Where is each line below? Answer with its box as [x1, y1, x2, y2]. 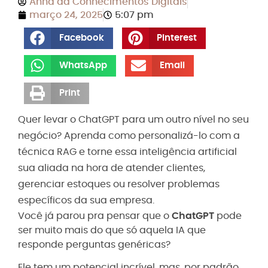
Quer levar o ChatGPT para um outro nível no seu [18, 115, 249, 125]
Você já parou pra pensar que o [18, 211, 172, 221]
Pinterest [157, 33, 197, 43]
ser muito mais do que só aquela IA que [18, 226, 206, 236]
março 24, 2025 [29, 10, 103, 20]
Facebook [59, 33, 104, 43]
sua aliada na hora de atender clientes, [18, 163, 205, 173]
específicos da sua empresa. [18, 196, 154, 206]
